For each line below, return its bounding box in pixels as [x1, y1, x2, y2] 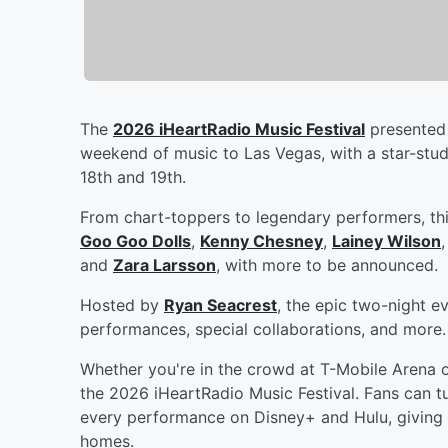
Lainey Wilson [332, 230, 441, 251]
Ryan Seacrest [164, 294, 277, 315]
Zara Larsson [113, 254, 216, 275]
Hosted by [80, 294, 164, 315]
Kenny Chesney [200, 230, 323, 251]
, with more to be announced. [216, 254, 438, 275]
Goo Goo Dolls [80, 230, 191, 251]
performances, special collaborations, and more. [80, 318, 446, 339]
